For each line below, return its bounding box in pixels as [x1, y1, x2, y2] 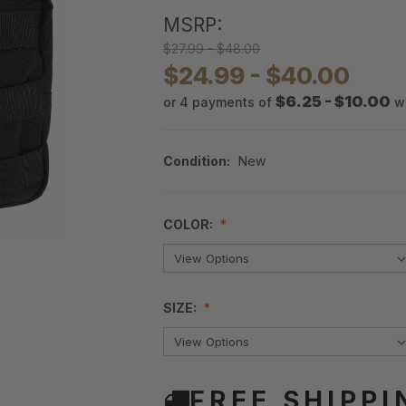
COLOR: [163, 217, 216, 233]
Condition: [163, 153, 230, 169]
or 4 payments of [163, 94, 275, 111]
